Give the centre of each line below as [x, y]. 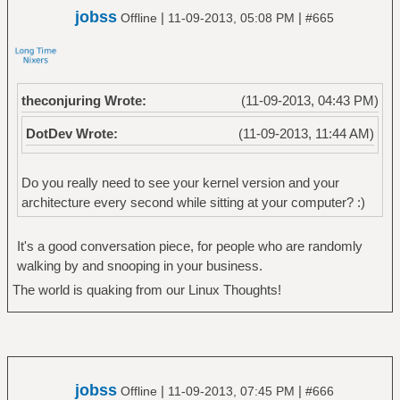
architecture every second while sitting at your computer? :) [193, 202]
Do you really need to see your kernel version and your [180, 182]
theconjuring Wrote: [83, 100]
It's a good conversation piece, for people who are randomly [189, 246]
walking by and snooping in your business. [139, 265]
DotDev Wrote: [71, 133]
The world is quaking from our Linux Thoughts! [146, 289]
